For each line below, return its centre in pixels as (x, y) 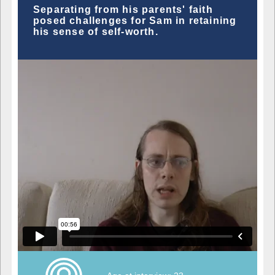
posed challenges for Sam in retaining (135, 20)
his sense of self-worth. (96, 31)
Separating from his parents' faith (123, 9)
